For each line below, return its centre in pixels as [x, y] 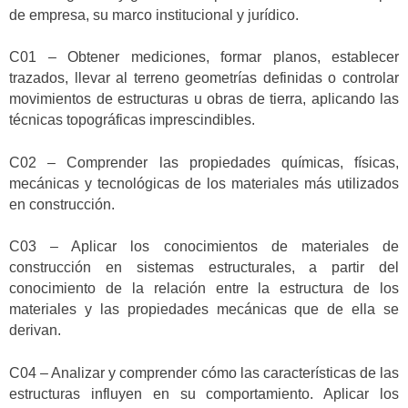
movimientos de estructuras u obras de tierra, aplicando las [204, 99]
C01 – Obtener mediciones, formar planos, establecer [204, 57]
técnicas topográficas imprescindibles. [132, 120]
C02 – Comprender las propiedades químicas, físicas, [204, 162]
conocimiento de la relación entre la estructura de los [204, 289]
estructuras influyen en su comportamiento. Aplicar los [204, 393]
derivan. [35, 331]
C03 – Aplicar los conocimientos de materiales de [204, 247]
